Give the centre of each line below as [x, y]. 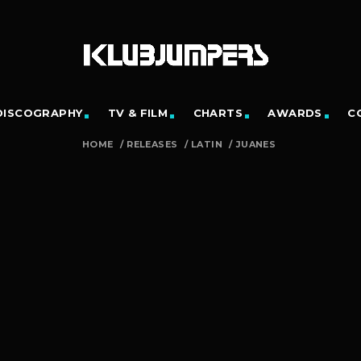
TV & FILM [138, 113]
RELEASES [152, 144]
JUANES [256, 144]
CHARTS [218, 113]
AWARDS [295, 113]
